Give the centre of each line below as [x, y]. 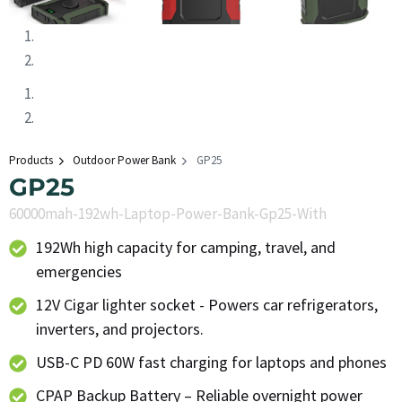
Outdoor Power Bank [125, 161]
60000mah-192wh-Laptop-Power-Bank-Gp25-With [168, 214]
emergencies [79, 272]
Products [31, 161]
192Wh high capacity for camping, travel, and [186, 248]
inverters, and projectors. [120, 329]
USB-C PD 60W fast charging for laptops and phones [211, 363]
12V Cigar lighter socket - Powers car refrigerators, [207, 305]
